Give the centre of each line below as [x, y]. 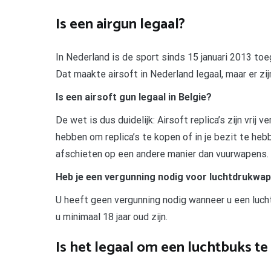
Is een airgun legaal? [120, 24]
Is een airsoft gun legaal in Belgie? [134, 97]
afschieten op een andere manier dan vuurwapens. [162, 154]
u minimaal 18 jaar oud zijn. [112, 217]
